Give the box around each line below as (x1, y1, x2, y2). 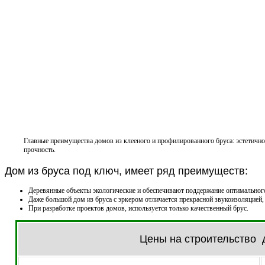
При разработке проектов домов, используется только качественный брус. (28, 203, 248, 212)
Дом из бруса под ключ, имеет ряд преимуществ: (5, 165, 248, 177)
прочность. (24, 146, 56, 154)
